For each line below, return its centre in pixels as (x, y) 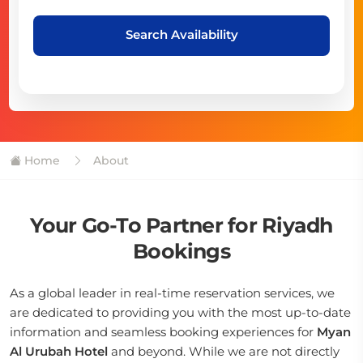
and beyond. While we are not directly (224, 351)
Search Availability (181, 34)
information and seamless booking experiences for (163, 332)
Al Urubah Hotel (59, 351)
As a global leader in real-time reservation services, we (172, 293)
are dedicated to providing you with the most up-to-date (180, 312)
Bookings (181, 251)
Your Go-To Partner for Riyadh (181, 225)
